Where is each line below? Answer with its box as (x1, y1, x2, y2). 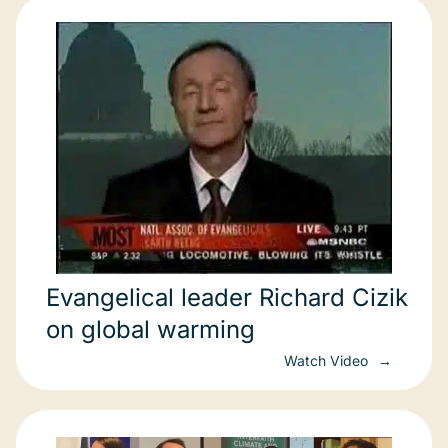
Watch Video (284, 352, 372, 369)
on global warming (46, 315, 255, 344)
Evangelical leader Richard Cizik (46, 283, 408, 312)
